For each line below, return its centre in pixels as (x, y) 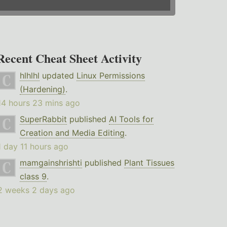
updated (58, 76)
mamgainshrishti (51, 163)
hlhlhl (29, 76)
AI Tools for (131, 119)
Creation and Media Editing (72, 133)
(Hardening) (42, 89)
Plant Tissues (149, 163)
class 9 (33, 177)
